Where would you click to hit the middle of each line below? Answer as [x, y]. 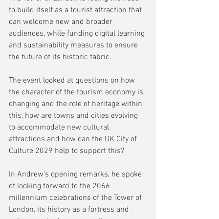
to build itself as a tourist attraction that [76, 11]
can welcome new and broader [62, 22]
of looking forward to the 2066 [60, 186]
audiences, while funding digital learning [78, 34]
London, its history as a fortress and [70, 210]
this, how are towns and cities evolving [74, 116]
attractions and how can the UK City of [74, 140]
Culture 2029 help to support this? [67, 151]
